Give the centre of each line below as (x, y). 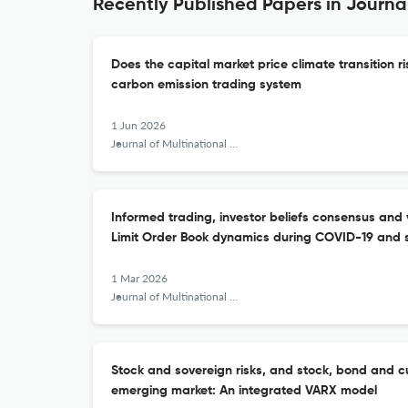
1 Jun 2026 (138, 125)
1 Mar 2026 (139, 278)
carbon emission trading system (206, 85)
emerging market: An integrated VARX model (244, 391)
